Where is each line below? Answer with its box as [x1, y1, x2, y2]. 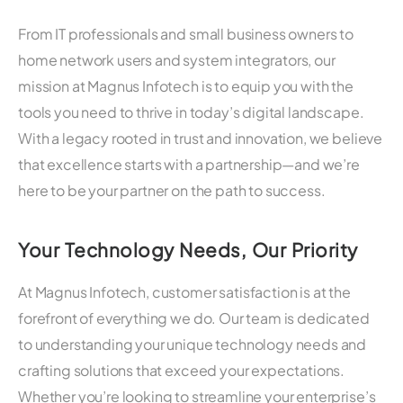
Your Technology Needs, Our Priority [18, 237, 358, 262]
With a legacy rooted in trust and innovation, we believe [18, 128, 383, 148]
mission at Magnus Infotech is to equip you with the [18, 76, 354, 95]
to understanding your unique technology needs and [18, 334, 367, 354]
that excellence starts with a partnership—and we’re [18, 154, 360, 174]
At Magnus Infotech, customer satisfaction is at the [18, 282, 351, 301]
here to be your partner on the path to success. [18, 180, 326, 200]
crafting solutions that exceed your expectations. [18, 360, 345, 380]
